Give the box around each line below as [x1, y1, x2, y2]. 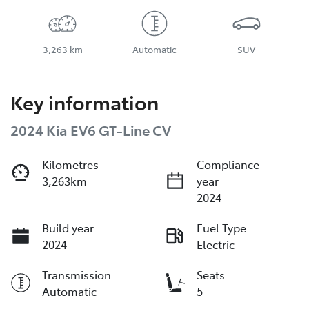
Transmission [42, 267, 111, 283]
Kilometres [42, 157, 99, 172]
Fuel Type [197, 220, 246, 236]
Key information [10, 88, 159, 116]
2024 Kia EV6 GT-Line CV [10, 120, 171, 140]
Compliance [197, 157, 259, 172]
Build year [42, 220, 94, 236]
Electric [197, 237, 235, 252]
